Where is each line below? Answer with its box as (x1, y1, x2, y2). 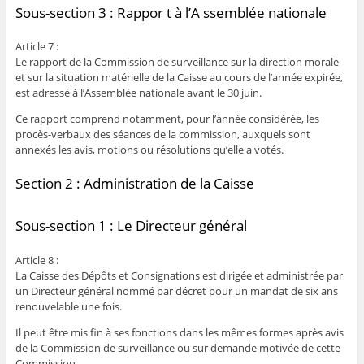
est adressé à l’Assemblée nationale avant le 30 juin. (15, 85, 262, 101)
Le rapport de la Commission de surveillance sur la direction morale (15, 54, 339, 70)
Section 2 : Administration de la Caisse (15, 174, 254, 193)
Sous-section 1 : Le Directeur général (15, 216, 247, 236)
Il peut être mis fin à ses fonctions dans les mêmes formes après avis (15, 324, 344, 340)
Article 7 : (15, 39, 58, 54)
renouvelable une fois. (15, 298, 122, 314)
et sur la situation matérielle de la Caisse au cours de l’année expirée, (15, 70, 343, 85)
